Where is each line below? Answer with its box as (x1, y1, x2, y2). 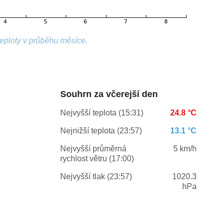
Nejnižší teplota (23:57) (60, 126, 142, 135)
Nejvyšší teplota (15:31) (60, 109, 143, 117)
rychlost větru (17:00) (60, 154, 134, 163)
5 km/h (173, 144, 197, 153)
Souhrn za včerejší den (60, 89, 158, 100)
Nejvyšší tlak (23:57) (60, 172, 132, 181)
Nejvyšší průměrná (60, 144, 126, 153)
